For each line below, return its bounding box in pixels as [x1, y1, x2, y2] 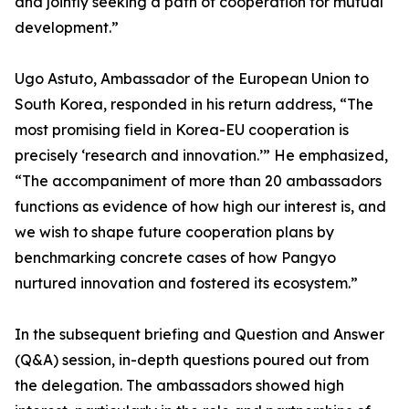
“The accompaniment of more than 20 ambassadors [15, 172, 382, 191]
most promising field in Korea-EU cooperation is [15, 121, 349, 140]
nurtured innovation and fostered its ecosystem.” [15, 274, 358, 293]
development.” [15, 18, 119, 37]
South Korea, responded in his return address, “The [15, 95, 373, 114]
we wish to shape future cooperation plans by [15, 223, 334, 242]
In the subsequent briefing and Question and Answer [15, 325, 384, 344]
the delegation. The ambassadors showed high [15, 376, 344, 395]
